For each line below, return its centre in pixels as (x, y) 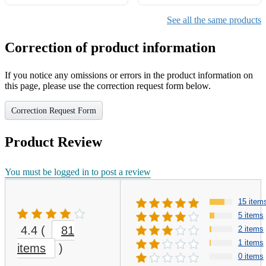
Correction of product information (110, 48)
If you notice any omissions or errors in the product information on (129, 75)
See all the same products (214, 20)
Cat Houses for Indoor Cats (199, 18)
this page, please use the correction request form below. (108, 86)
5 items (251, 216)
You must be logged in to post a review (78, 172)
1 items (251, 243)
